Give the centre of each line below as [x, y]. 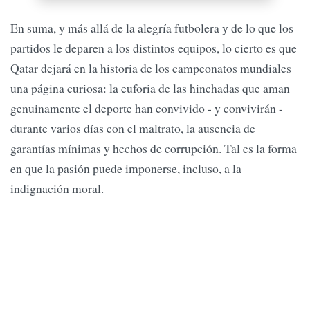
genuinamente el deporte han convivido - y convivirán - [147, 108]
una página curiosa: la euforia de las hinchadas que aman [150, 88]
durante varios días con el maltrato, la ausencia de [133, 128]
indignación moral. [59, 188]
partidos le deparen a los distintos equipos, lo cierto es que [154, 47]
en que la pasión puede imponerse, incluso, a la [126, 168]
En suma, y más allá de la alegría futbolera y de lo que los [152, 27]
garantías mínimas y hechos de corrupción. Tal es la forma [154, 148]
